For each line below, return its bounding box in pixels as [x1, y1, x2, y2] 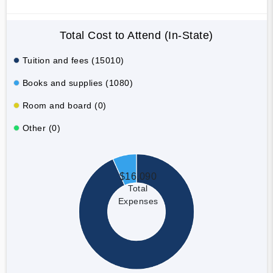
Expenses [118, 196, 158, 206]
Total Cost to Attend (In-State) [60, 29, 213, 41]
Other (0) [22, 122, 60, 133]
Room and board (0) [22, 100, 107, 110]
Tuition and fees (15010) [22, 55, 124, 65]
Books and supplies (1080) [22, 77, 133, 88]
